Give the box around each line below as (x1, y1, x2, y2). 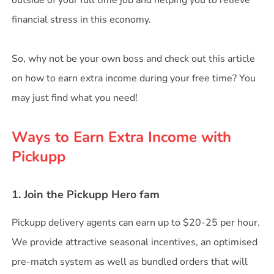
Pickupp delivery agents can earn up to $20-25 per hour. (12, 216, 261, 229)
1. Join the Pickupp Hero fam (12, 187, 160, 202)
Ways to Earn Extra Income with (12, 127, 232, 147)
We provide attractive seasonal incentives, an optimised (12, 235, 258, 249)
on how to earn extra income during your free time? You (12, 72, 256, 85)
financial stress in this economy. (12, 13, 152, 26)
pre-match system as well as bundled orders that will (12, 255, 248, 268)
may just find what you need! (12, 91, 138, 105)
